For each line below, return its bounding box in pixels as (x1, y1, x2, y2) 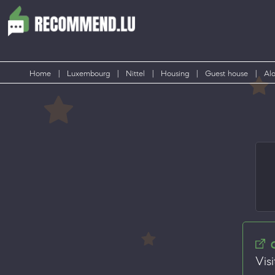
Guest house (205, 69, 248, 77)
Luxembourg (67, 69, 110, 77)
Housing (161, 69, 189, 77)
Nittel (126, 69, 145, 77)
